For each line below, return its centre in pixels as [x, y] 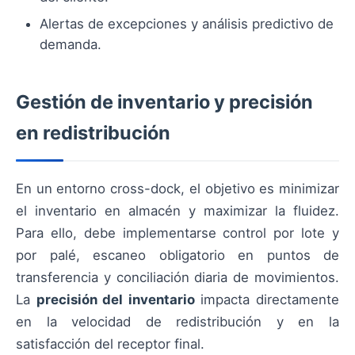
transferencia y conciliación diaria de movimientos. [177, 277]
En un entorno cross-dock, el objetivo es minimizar [177, 188]
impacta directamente [267, 299]
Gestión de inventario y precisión [164, 101]
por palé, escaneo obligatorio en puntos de [177, 255]
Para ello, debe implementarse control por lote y [177, 233]
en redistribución [93, 132]
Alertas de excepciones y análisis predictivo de [187, 23]
